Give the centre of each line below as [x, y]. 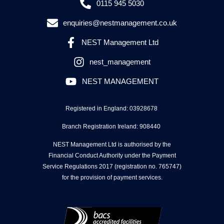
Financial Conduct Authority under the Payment [112, 155]
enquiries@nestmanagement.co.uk [120, 22]
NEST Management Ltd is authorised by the [112, 144]
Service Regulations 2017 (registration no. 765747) [112, 166]
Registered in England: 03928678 [112, 108]
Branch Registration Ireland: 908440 [112, 126]
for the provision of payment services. [112, 177]
